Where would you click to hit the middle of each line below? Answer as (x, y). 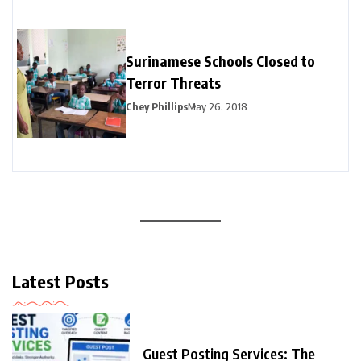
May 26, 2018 (218, 106)
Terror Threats (173, 82)
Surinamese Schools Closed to (220, 60)
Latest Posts (60, 281)
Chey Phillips (157, 106)
